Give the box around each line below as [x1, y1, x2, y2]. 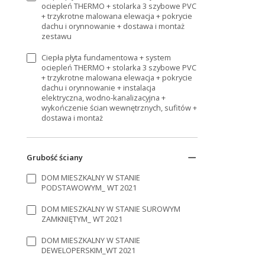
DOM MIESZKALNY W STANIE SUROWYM [41, 203, 181, 215]
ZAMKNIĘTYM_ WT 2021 [41, 214, 123, 225]
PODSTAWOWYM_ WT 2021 [41, 182, 137, 193]
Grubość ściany [26, 151, 83, 163]
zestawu [41, 30, 72, 41]
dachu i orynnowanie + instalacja [41, 82, 156, 93]
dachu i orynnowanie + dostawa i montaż [41, 20, 185, 31]
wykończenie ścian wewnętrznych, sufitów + [41, 102, 198, 113]
